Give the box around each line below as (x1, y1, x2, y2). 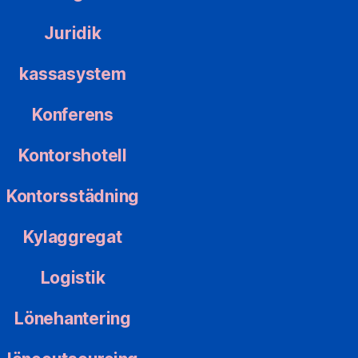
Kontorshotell (18, 145, 127, 166)
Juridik (44, 23, 101, 44)
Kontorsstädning (6, 186, 139, 207)
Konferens (32, 105, 113, 125)
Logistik (40, 268, 105, 288)
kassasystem (19, 64, 126, 85)
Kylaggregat (23, 227, 122, 248)
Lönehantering (14, 308, 131, 329)
